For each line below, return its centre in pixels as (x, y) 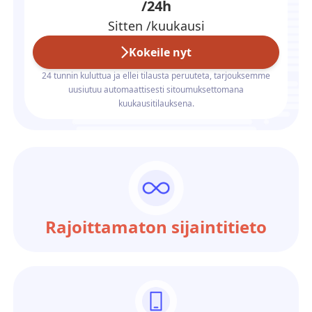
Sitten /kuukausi (156, 25)
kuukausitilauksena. (156, 103)
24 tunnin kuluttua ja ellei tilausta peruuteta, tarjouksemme (156, 75)
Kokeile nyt (160, 52)
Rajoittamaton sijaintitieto (156, 227)
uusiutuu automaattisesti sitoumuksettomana (156, 89)
